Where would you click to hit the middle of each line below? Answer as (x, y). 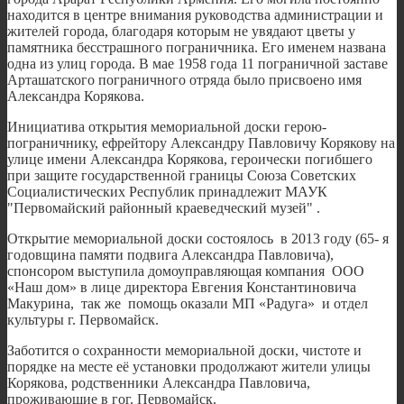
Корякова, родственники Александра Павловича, (159, 383)
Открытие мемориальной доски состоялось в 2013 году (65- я (198, 239)
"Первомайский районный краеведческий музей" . (164, 208)
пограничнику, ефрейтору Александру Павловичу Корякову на (201, 143)
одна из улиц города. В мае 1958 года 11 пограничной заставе (197, 64)
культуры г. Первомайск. (83, 320)
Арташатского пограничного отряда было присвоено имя (184, 80)
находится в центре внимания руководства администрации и (195, 15)
